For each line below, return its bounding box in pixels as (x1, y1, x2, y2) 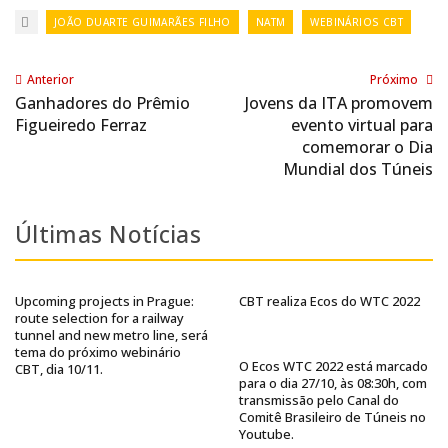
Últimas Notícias (15, 218, 201, 250)
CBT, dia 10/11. (15, 360, 103, 378)
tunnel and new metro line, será (15, 326, 208, 344)
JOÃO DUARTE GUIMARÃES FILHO (54, 15, 231, 29)
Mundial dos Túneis (283, 158, 433, 180)
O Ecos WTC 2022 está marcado (239, 357, 428, 375)
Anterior (27, 71, 74, 88)
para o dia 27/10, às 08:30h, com (239, 374, 427, 392)
